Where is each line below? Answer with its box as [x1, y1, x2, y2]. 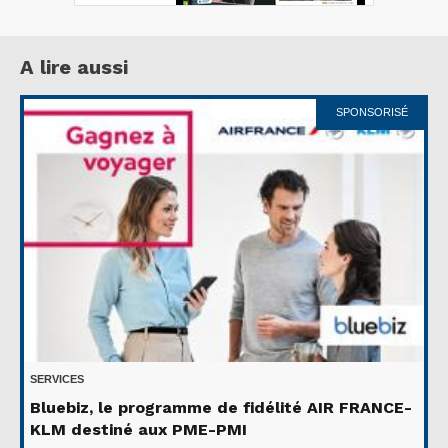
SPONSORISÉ [336, 106, 408, 119]
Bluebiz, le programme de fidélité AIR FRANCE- [30, 398, 412, 418]
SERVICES [30, 373, 84, 386]
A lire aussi [20, 54, 128, 79]
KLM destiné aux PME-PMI [30, 420, 247, 440]
